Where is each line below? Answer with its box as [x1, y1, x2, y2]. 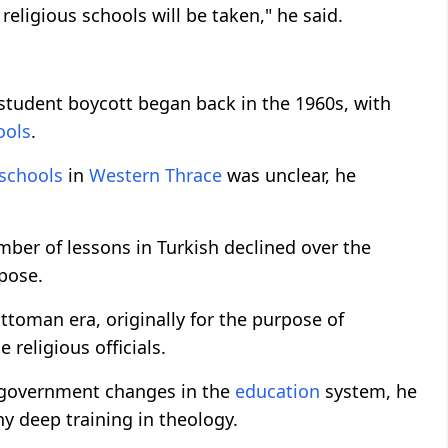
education [235, 378, 320, 403]
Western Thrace [89, 162, 222, 187]
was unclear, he [222, 162, 356, 187]
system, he [320, 378, 417, 403]
